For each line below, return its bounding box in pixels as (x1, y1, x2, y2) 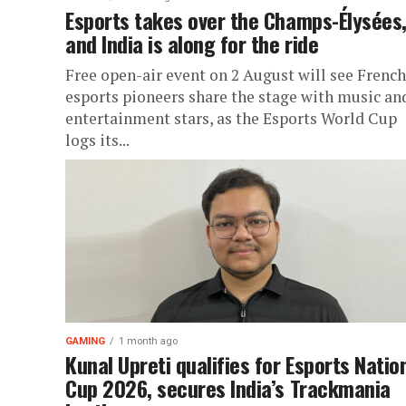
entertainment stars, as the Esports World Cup (65, 108, 397, 129)
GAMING (65, 335, 105, 347)
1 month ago (119, 335, 178, 347)
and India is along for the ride (65, 27, 319, 60)
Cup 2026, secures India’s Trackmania (65, 372, 391, 404)
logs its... (65, 130, 130, 150)
